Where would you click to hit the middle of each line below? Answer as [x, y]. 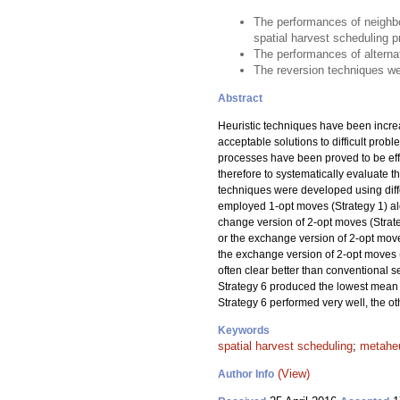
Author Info [246, 374]
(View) [294, 374]
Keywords [244, 330]
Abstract [240, 98]
